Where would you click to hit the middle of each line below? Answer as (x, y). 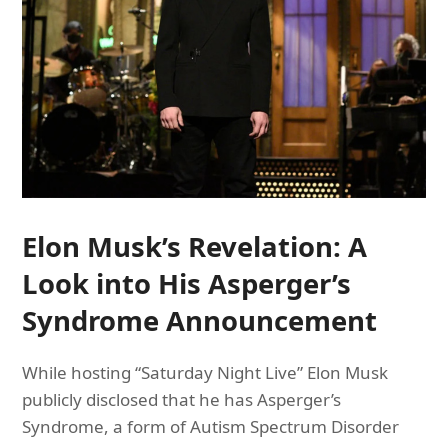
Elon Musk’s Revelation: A (195, 246)
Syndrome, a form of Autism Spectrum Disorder (211, 426)
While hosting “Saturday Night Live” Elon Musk (205, 372)
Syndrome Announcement (200, 320)
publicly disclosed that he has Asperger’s (182, 399)
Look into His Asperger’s (187, 283)
